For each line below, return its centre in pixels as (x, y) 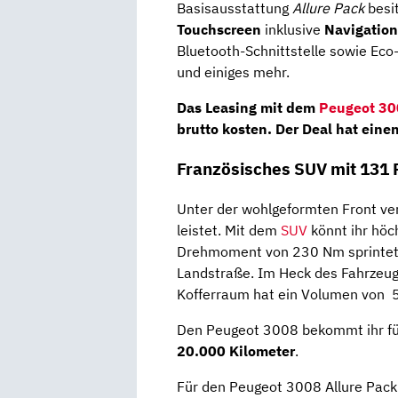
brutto (199, 129)
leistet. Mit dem (229, 230)
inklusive (295, 30)
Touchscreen (221, 30)
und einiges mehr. (233, 72)
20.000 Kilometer (236, 350)
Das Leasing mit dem (248, 108)
